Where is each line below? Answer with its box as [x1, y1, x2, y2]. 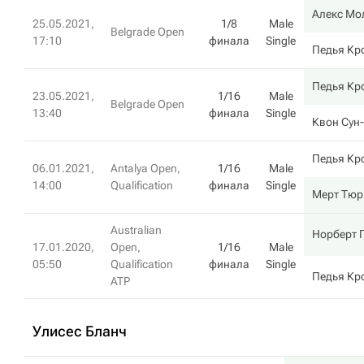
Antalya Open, [110, 162, 180, 175]
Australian [110, 223, 162, 236]
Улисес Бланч [32, 323, 127, 340]
